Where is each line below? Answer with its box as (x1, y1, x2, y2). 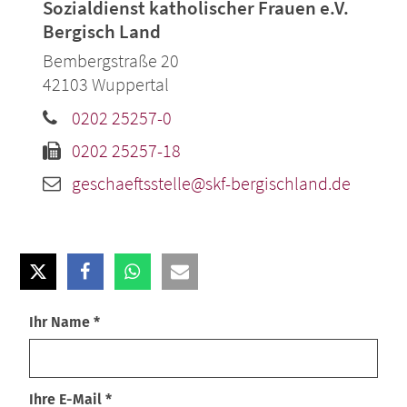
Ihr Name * (28, 313, 100, 332)
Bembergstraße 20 (42, 49, 179, 73)
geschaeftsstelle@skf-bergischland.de (71, 172, 351, 195)
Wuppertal (91, 73, 169, 96)
